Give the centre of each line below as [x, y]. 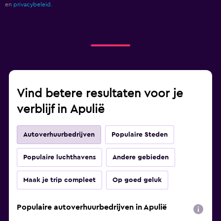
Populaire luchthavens [59, 158]
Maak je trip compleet [59, 180]
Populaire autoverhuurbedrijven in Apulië [92, 207]
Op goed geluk [137, 180]
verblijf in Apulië [61, 110]
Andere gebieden [141, 158]
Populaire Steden [140, 135]
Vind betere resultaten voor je [100, 94]
